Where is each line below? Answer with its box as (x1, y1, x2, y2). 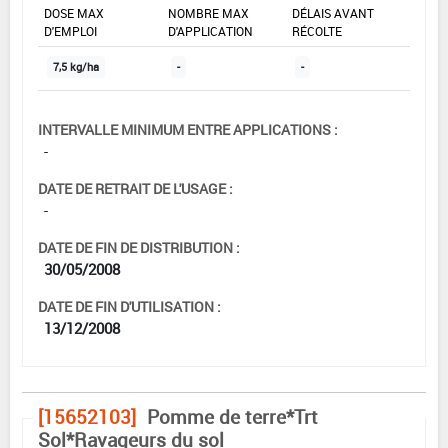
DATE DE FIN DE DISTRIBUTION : (38, 238, 240, 258)
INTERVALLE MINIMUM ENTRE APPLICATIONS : (38, 120, 338, 140)
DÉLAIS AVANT (292, 5, 374, 22)
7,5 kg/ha (53, 60, 99, 75)
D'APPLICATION (168, 23, 253, 40)
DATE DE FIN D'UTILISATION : (38, 297, 221, 317)
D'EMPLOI (44, 23, 97, 40)
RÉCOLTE (292, 23, 342, 40)
